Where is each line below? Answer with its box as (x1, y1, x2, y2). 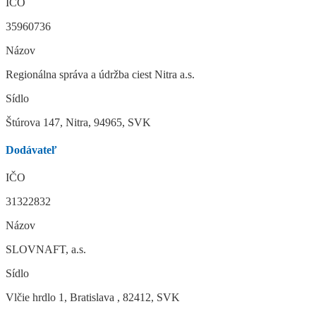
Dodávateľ (6, 144, 57, 157)
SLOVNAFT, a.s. (6, 243, 86, 256)
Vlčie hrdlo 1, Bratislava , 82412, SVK (6, 291, 180, 304)
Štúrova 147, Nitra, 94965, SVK (6, 116, 151, 128)
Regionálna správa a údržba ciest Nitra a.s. (6, 68, 195, 80)
